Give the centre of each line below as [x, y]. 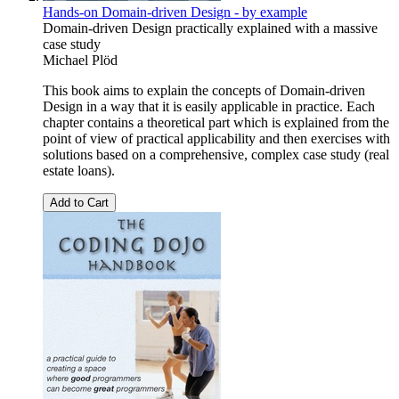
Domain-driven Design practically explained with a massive [210, 28]
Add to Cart [79, 203]
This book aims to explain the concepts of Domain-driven [204, 91]
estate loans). [79, 171]
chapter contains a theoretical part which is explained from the [216, 123]
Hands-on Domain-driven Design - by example [175, 12]
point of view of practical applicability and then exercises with [216, 139]
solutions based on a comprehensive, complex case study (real [216, 155]
